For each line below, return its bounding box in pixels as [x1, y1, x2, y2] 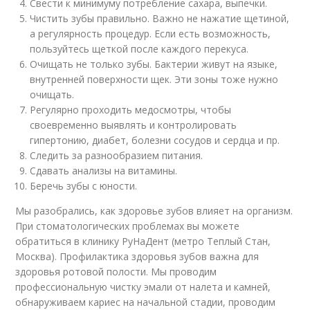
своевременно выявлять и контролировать [30, 118, 237, 131]
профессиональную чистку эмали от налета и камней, [15, 280, 271, 293]
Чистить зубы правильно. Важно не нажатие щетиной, [30, 11, 290, 25]
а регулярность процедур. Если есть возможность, [30, 26, 271, 40]
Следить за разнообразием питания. [30, 148, 203, 162]
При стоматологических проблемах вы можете [15, 219, 240, 232]
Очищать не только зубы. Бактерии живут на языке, [30, 57, 278, 71]
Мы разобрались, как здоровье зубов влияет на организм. [15, 203, 293, 217]
